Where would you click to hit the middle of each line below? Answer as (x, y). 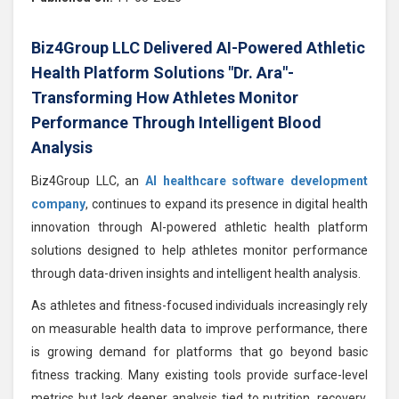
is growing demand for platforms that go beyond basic (199, 351)
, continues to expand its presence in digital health (227, 204)
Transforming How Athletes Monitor (165, 97)
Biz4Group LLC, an (88, 180)
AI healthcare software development (256, 180)
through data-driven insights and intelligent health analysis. (196, 273)
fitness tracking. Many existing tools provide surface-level (199, 375)
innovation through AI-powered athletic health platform (199, 227)
